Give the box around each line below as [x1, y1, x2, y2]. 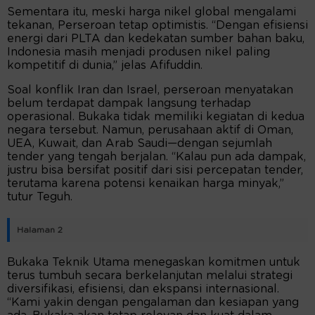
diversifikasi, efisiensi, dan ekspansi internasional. [7, 283, 279, 295]
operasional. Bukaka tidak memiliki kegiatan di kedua [7, 111, 304, 123]
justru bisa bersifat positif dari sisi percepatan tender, [7, 165, 303, 176]
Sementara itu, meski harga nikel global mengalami [7, 6, 296, 18]
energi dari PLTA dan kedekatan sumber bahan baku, [7, 33, 304, 45]
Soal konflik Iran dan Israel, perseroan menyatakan [7, 84, 293, 96]
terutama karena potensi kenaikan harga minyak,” [7, 178, 284, 190]
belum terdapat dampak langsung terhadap [7, 98, 251, 110]
